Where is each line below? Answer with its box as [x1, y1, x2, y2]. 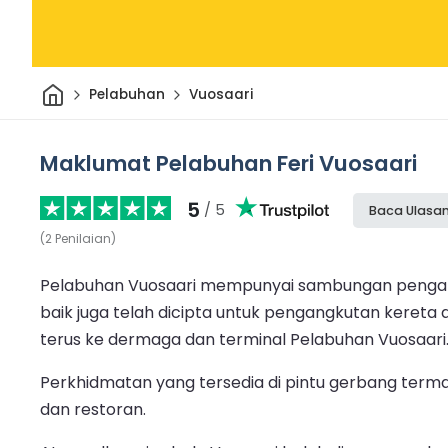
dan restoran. [40, 397, 146, 421]
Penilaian [55, 229, 111, 247]
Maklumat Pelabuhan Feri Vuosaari [40, 147, 417, 179]
